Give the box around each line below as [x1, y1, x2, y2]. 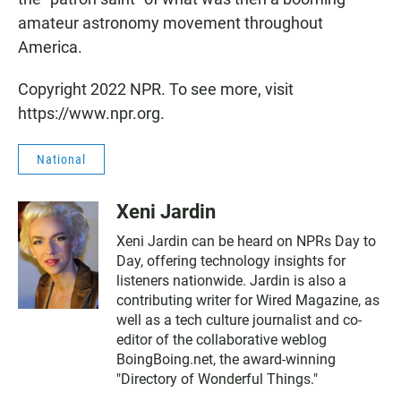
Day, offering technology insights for [116, 252, 346, 269]
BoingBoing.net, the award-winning [116, 351, 336, 368]
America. [18, 38, 82, 56]
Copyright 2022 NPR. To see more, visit [18, 80, 294, 98]
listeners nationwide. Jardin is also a [116, 272, 346, 289]
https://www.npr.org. [18, 104, 165, 123]
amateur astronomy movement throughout [18, 13, 323, 32]
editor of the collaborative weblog [116, 331, 327, 348]
